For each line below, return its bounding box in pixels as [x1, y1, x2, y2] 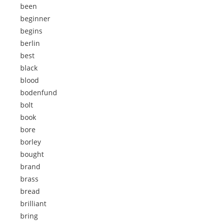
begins [20, 26, 42, 36]
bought [20, 149, 44, 159]
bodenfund [20, 88, 57, 97]
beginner [20, 14, 50, 23]
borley [20, 137, 41, 147]
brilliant [20, 199, 46, 208]
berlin [20, 38, 40, 48]
